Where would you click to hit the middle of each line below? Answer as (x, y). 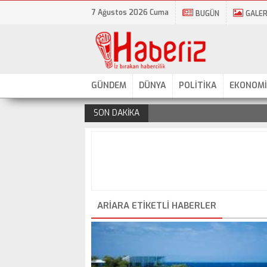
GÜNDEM (109, 86)
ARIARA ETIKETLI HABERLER (157, 206)
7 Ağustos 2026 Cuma (130, 13)
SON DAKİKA (117, 113)
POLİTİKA (198, 86)
